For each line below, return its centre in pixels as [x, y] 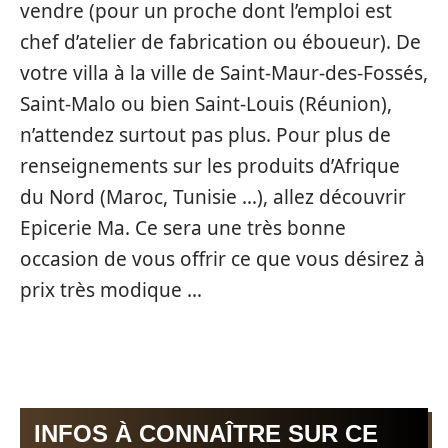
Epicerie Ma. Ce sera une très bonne [183, 227]
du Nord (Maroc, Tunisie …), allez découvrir [213, 196]
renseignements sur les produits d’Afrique [210, 165]
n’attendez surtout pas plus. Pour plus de [205, 134]
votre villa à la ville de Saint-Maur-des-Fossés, [224, 72]
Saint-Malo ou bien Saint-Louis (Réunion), [206, 103]
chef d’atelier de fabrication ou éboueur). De [220, 41]
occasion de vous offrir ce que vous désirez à [222, 258]
